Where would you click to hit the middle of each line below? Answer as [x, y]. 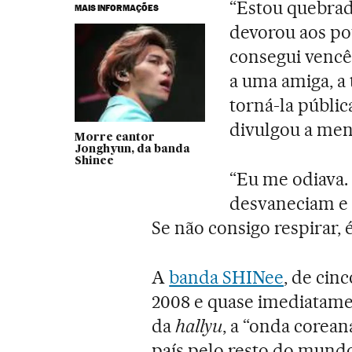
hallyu [199, 326]
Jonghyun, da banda [132, 149]
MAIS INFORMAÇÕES [116, 7]
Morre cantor [114, 137]
